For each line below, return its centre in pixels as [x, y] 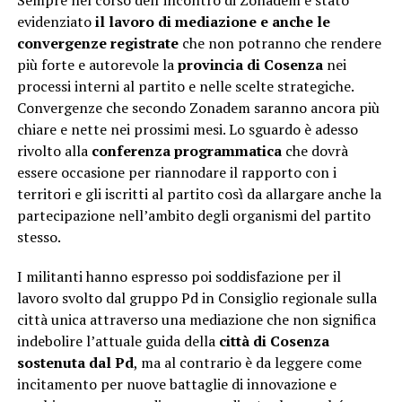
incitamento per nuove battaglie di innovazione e [176, 385]
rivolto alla [54, 151]
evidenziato [56, 22]
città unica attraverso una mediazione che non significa [196, 320]
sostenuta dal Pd [75, 363]
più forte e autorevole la [97, 65]
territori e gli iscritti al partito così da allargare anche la [199, 194]
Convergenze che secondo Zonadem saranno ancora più [198, 108]
